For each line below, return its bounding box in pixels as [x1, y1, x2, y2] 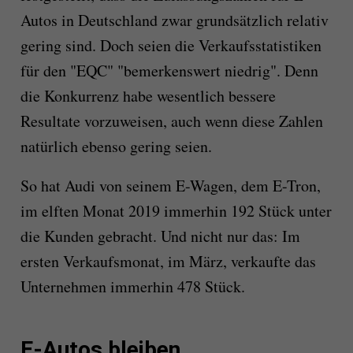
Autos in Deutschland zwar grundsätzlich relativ [20, 9, 329, 32]
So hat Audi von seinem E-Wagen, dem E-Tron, [20, 175, 321, 197]
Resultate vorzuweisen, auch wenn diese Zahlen [20, 110, 323, 132]
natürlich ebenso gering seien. [20, 136, 212, 158]
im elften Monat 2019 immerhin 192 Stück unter [20, 200, 332, 222]
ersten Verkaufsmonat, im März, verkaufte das [20, 251, 316, 273]
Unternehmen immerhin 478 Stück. [20, 276, 245, 298]
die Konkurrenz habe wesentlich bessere [20, 85, 276, 107]
